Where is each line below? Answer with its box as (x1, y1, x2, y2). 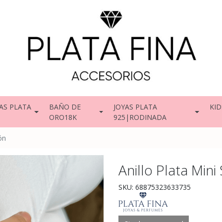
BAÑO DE (49, 102, 81, 111)
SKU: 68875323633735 (118, 182, 191, 192)
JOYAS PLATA (113, 102, 158, 111)
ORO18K (49, 112, 77, 122)
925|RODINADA (113, 112, 167, 122)
